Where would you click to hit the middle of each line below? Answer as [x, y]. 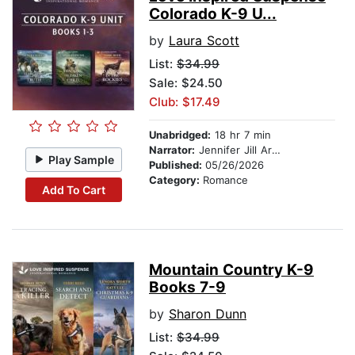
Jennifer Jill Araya [233, 150]
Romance [225, 180]
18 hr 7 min [241, 135]
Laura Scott [204, 41]
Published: [177, 165]
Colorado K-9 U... [213, 14]
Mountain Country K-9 [231, 270]
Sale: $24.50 [186, 83]
